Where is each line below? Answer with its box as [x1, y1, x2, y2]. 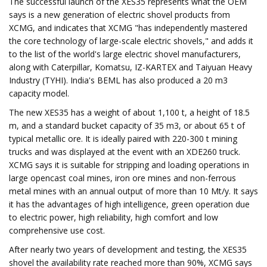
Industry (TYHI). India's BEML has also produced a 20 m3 [9, 74, 228, 86]
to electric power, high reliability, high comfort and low [9, 212, 218, 223]
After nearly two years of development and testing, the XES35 [9, 244, 247, 255]
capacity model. [9, 88, 69, 99]
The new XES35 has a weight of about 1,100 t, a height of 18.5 [9, 107, 250, 118]
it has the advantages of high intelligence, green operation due [9, 198, 250, 210]
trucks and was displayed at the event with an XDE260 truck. [9, 146, 240, 157]
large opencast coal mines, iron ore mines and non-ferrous [9, 172, 236, 184]
